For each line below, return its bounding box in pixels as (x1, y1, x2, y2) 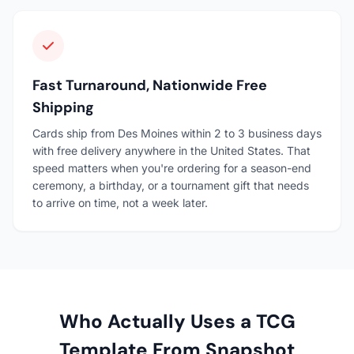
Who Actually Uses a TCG (58, 308, 296, 333)
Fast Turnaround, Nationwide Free (32, 75, 267, 95)
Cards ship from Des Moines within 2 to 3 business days (32, 126, 322, 140)
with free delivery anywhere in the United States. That (32, 143, 311, 157)
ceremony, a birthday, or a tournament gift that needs (32, 178, 309, 192)
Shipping (32, 97, 94, 117)
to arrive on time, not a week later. (32, 195, 208, 209)
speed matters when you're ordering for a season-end (32, 160, 311, 175)
